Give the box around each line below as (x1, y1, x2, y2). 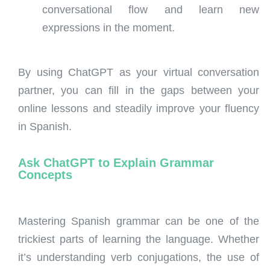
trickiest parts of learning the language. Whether (18, 233, 259, 246)
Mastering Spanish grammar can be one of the (18, 215, 259, 228)
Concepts (18, 168, 72, 181)
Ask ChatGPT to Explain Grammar (18, 155, 214, 169)
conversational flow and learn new (42, 3, 259, 16)
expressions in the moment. (42, 21, 175, 34)
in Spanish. (18, 121, 72, 133)
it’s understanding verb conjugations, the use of (18, 251, 259, 264)
